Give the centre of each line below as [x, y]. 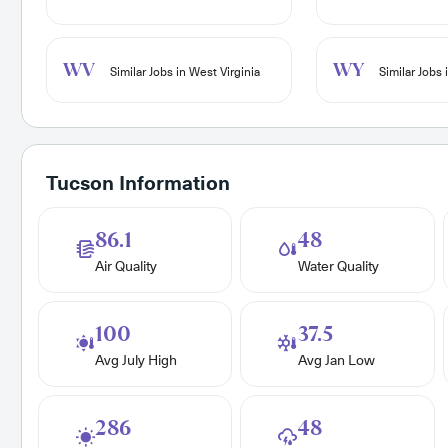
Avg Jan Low [337, 360]
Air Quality [126, 266]
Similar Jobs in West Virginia [183, 72]
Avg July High [136, 360]
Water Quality [339, 266]
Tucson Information [137, 184]
